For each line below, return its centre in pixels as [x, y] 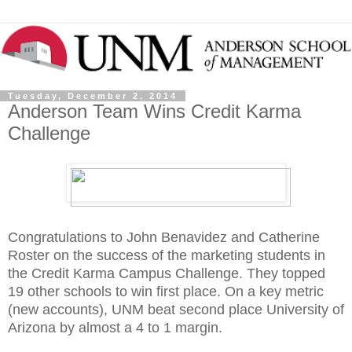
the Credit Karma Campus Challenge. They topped [167, 273]
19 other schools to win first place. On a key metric [166, 291]
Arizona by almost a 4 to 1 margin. [115, 327]
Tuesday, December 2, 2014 [93, 96]
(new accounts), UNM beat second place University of [176, 309]
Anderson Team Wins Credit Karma [154, 112]
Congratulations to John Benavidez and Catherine [164, 237]
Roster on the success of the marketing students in [167, 255]
